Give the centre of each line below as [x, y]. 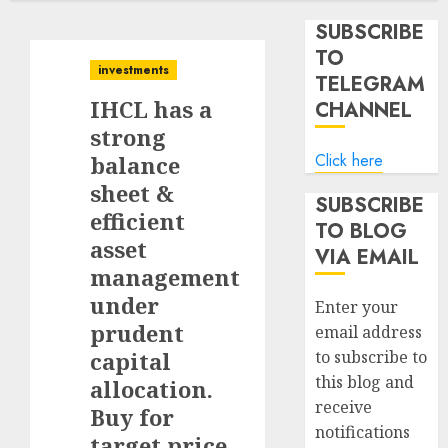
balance [135, 165]
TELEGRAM [370, 84]
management [165, 277]
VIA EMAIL [367, 257]
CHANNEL [364, 110]
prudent [137, 333]
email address [369, 332]
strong [128, 137]
